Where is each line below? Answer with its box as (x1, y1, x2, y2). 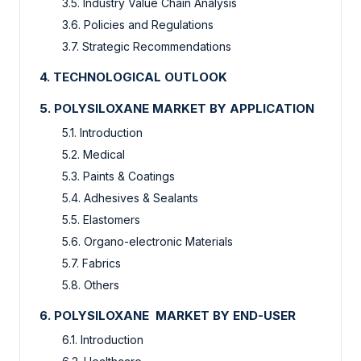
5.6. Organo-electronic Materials (62, 234, 233, 249)
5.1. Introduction (62, 126, 143, 140)
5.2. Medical (62, 147, 125, 162)
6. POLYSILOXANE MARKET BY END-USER (39, 308, 296, 324)
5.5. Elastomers (62, 213, 140, 227)
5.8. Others (62, 278, 119, 293)
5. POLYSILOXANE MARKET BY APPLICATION (39, 101, 314, 117)
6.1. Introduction (62, 333, 143, 347)
